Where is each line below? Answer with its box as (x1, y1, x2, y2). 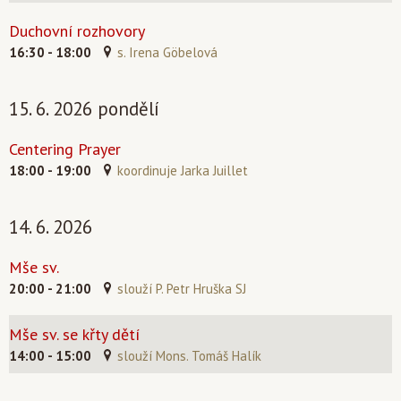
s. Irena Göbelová (117, 44, 218, 61)
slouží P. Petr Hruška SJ (117, 280, 246, 297)
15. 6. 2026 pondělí (9, 97, 159, 121)
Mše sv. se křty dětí (9, 324, 140, 345)
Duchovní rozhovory (9, 21, 145, 41)
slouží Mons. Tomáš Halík (117, 347, 261, 364)
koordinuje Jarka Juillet (117, 162, 248, 179)
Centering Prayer (9, 139, 121, 159)
